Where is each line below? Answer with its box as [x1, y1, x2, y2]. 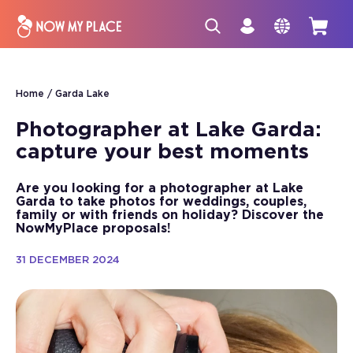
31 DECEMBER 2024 [16, 255, 120, 266]
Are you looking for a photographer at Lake [16, 182, 303, 195]
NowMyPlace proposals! [16, 222, 171, 235]
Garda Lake [55, 89, 110, 98]
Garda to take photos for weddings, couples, [16, 195, 307, 208]
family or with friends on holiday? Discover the [16, 209, 324, 221]
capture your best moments [16, 142, 309, 162]
